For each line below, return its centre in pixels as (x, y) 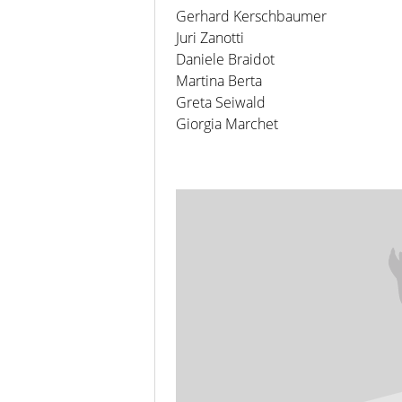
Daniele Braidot (225, 59)
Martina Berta (219, 80)
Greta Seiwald (221, 102)
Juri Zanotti (210, 37)
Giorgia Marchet (227, 123)
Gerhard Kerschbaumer (251, 16)
